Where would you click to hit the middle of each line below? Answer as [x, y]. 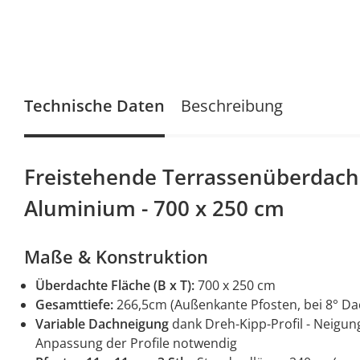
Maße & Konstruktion [116, 257]
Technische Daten [94, 106]
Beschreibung [232, 106]
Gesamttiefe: [74, 305]
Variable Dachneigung [102, 324]
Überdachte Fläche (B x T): [115, 286]
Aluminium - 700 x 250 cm [154, 209]
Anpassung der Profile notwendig [136, 344]
